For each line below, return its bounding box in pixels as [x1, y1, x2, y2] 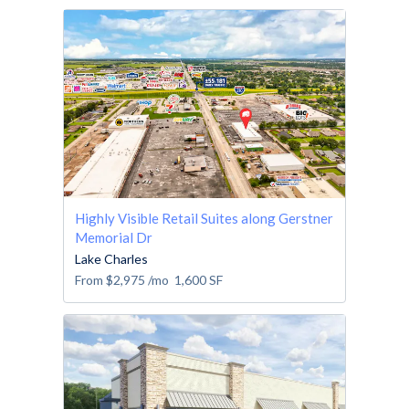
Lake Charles [75, 250, 148, 267]
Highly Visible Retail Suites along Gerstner [75, 209, 333, 226]
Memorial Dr [75, 228, 152, 246]
